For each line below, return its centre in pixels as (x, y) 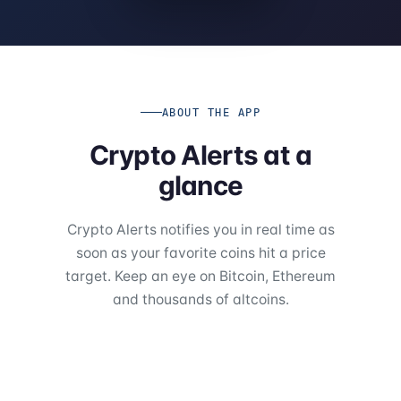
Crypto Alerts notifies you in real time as (200, 229)
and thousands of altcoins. (200, 299)
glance (200, 185)
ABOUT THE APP (211, 112)
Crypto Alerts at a (200, 154)
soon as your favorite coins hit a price (200, 252)
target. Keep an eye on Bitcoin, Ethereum (200, 276)
